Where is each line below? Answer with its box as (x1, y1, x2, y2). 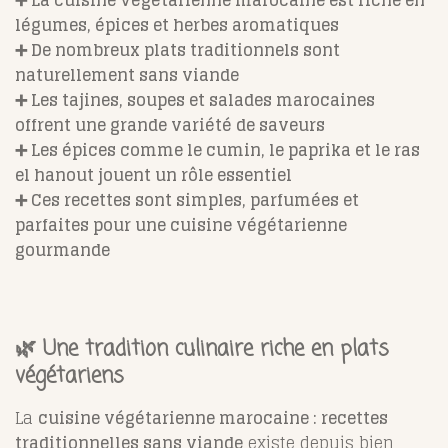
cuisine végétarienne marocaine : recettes (38, 403, 388, 432)
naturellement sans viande (15, 60, 239, 89)
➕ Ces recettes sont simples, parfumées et (15, 185, 359, 214)
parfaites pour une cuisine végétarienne (15, 210, 347, 239)
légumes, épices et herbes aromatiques (15, 10, 339, 39)
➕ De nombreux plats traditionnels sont (15, 35, 340, 64)
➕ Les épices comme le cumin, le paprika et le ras (15, 135, 420, 164)
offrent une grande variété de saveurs (15, 110, 325, 139)
